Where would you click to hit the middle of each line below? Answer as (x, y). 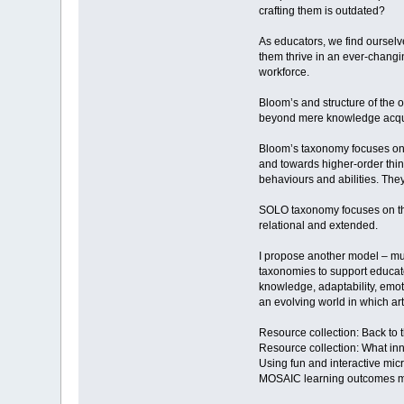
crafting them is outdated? (321, 11)
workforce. (284, 73)
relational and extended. (318, 226)
